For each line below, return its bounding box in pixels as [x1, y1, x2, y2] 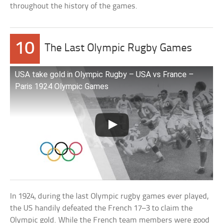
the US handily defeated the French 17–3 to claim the [10, 204, 193, 213]
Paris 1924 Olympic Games [15, 82, 109, 91]
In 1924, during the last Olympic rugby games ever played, [10, 192, 209, 201]
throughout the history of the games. [10, 2, 138, 10]
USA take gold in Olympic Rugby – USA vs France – [15, 70, 194, 79]
